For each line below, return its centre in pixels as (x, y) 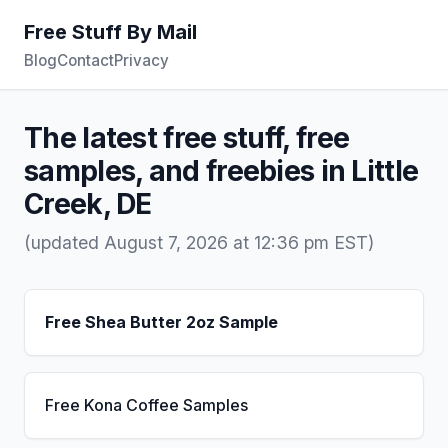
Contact (85, 60)
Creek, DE (88, 204)
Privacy (141, 60)
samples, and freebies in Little (221, 171)
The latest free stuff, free (187, 138)
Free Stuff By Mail (110, 32)
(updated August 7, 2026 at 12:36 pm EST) (199, 242)
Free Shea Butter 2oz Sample (161, 322)
